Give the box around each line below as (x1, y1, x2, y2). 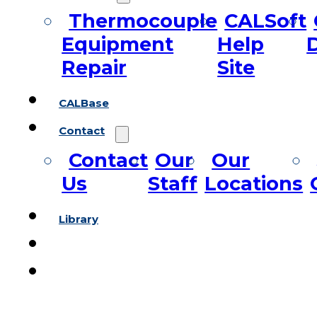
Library (59, 212, 98, 226)
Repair (62, 56, 127, 80)
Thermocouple (69, 9, 218, 33)
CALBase (59, 96, 109, 110)
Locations (204, 172, 304, 196)
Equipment (62, 33, 174, 57)
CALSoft (224, 9, 307, 33)
